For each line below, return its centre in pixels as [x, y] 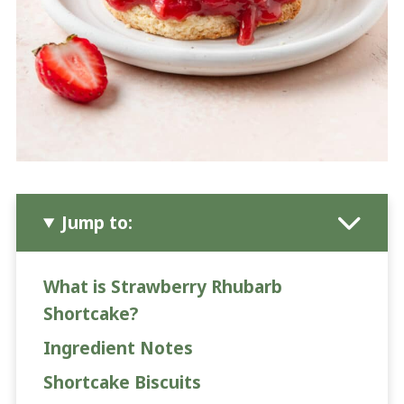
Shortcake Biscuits [122, 382]
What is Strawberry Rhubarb [162, 286]
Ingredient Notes [118, 348]
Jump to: [97, 222]
